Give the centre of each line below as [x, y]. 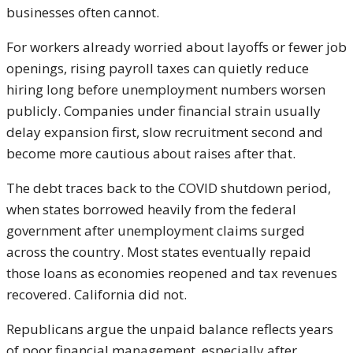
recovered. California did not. [97, 295]
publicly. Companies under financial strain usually [163, 111]
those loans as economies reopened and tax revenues [172, 273]
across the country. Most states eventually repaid [159, 252]
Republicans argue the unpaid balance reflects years [170, 329]
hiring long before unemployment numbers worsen [166, 90]
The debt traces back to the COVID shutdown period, [169, 188]
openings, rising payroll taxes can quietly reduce [158, 69]
